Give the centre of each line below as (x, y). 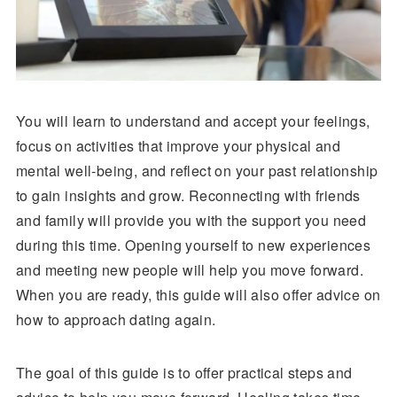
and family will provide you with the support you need (191, 220)
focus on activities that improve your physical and (178, 146)
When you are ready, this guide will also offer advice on (198, 295)
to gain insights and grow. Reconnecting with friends (188, 195)
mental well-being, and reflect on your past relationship (197, 171)
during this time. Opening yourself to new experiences (193, 245)
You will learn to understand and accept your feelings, (193, 121)
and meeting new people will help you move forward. (189, 270)
